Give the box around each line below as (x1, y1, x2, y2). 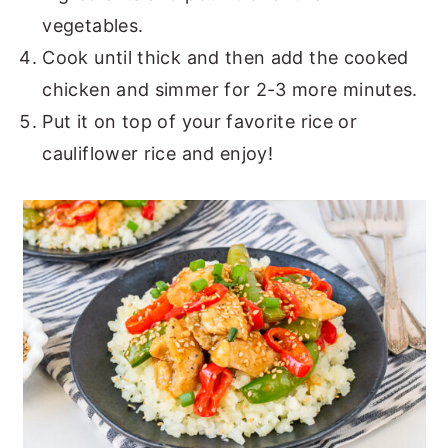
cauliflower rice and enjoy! (42, 142, 274, 164)
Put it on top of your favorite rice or (42, 110, 358, 132)
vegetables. (42, 14, 144, 36)
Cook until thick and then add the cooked (42, 46, 409, 68)
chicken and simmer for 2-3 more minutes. (42, 78, 418, 100)
